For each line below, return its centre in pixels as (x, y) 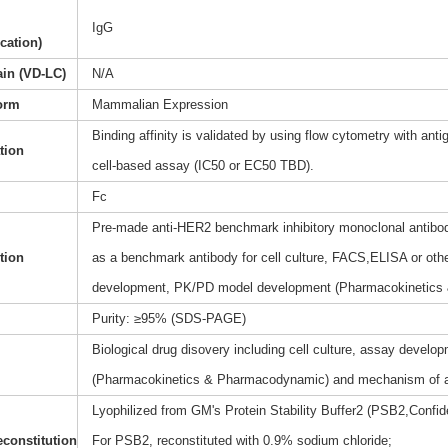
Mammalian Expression (159, 105)
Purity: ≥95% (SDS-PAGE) (168, 319)
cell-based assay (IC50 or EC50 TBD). (202, 166)
